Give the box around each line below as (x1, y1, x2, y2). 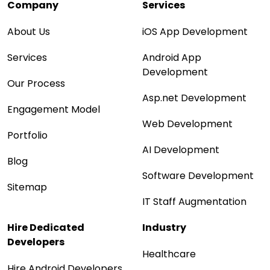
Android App (142, 50, 201, 64)
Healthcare (142, 246, 196, 261)
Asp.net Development (142, 90, 246, 105)
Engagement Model (7, 102, 100, 116)
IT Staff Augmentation (142, 194, 246, 209)
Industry (142, 220, 186, 234)
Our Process (7, 76, 65, 90)
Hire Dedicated (7, 220, 84, 234)
